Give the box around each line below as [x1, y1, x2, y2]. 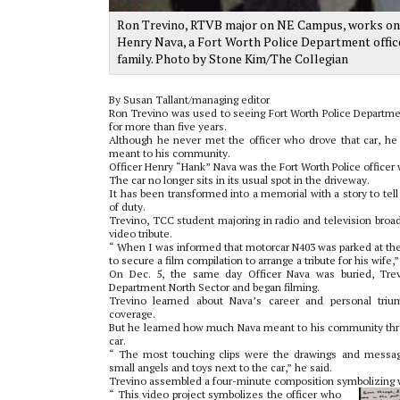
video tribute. [109, 226, 172, 240]
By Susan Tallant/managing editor [109, 92, 270, 106]
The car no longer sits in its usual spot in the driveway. [109, 172, 370, 187]
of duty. [109, 199, 146, 213]
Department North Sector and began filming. [109, 279, 320, 294]
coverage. [109, 306, 155, 321]
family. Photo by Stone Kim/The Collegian [117, 49, 348, 67]
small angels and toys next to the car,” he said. [109, 360, 332, 374]
